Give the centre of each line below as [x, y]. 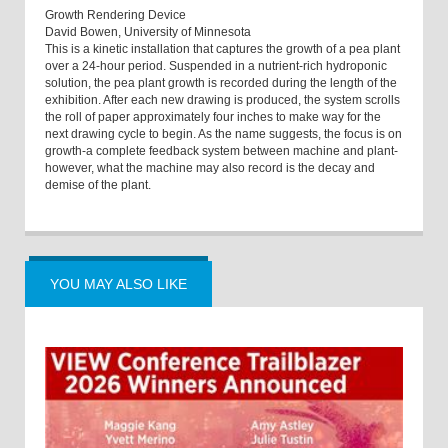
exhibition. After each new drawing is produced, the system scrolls [222, 100]
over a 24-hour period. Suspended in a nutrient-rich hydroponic [216, 66]
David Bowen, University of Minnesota [148, 32]
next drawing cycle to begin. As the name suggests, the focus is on [223, 134]
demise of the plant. [98, 185]
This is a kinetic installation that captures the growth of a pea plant [222, 49]
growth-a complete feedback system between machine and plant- [221, 151]
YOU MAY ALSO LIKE [118, 284]
